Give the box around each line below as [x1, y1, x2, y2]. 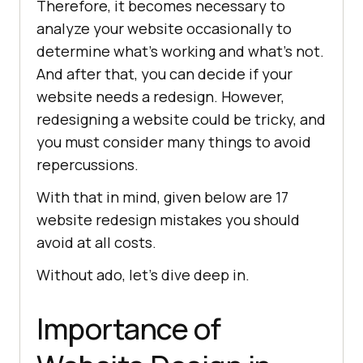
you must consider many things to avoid [36, 132, 311, 152]
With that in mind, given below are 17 [36, 187, 288, 207]
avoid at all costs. [36, 233, 156, 253]
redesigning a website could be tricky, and [36, 109, 326, 130]
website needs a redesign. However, [36, 87, 284, 107]
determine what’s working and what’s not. [36, 41, 324, 62]
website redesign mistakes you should [36, 210, 300, 230]
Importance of [36, 309, 221, 349]
